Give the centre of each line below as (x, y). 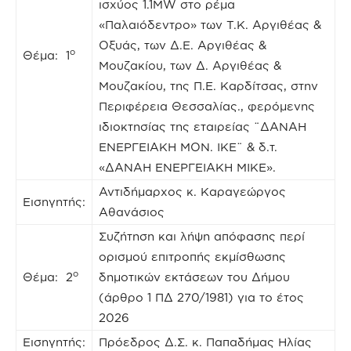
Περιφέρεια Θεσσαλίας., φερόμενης (207, 106)
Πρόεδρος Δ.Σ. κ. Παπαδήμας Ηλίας (205, 342)
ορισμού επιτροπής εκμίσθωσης (192, 256)
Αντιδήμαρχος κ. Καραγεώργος (192, 191)
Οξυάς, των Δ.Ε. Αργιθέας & (183, 45)
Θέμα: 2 (48, 277)
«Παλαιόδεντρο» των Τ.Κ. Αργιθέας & (210, 24)
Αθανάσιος (132, 212)
